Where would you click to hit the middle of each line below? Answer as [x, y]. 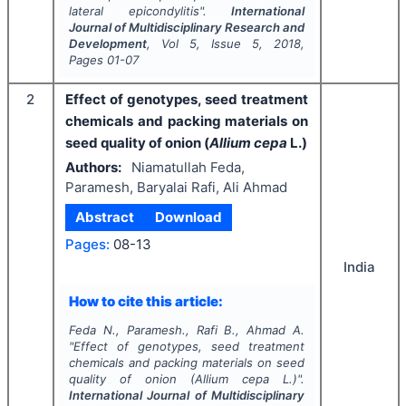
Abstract [105, 217]
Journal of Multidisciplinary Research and [187, 27]
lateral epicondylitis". [150, 11]
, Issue [224, 43]
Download [188, 217]
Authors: [93, 167]
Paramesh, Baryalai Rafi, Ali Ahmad [176, 187]
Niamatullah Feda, [188, 167]
